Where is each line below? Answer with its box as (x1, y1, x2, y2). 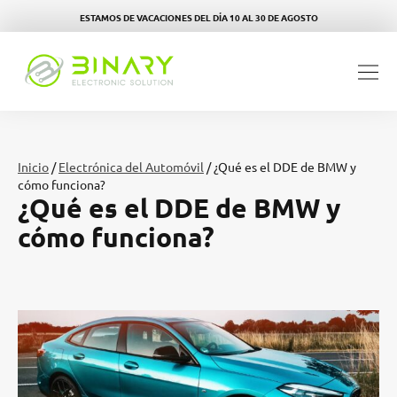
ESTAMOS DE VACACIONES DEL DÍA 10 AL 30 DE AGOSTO (79, 11, 318, 24)
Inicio (18, 159, 49, 175)
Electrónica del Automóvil (58, 159, 204, 175)
